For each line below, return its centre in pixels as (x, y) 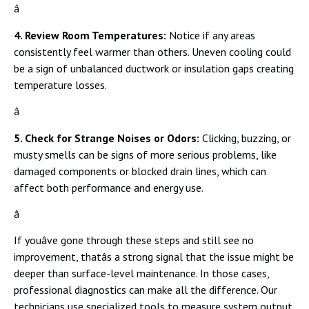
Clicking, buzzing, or (247, 138)
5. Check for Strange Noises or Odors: (108, 138)
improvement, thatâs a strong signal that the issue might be (154, 257)
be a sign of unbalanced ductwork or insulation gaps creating (154, 68)
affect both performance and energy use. (109, 187)
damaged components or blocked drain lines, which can (140, 171)
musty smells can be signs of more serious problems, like (145, 154)
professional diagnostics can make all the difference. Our (146, 290)
